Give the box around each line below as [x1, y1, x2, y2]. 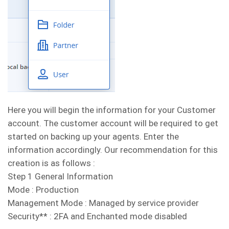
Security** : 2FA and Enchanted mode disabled [8, 211, 187, 222]
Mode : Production [8, 185, 79, 195]
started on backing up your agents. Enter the [8, 131, 179, 142]
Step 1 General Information [8, 171, 113, 182]
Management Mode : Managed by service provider [8, 198, 199, 209]
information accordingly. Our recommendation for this [8, 145, 218, 155]
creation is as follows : [8, 158, 95, 169]
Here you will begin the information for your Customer [8, 105, 216, 116]
